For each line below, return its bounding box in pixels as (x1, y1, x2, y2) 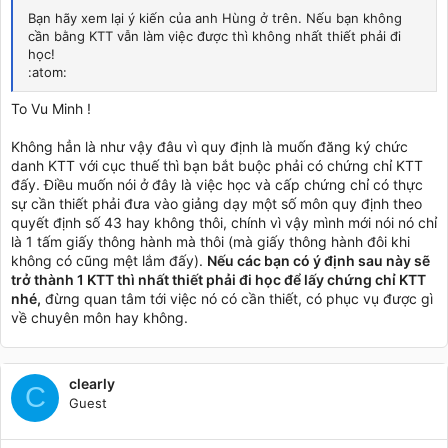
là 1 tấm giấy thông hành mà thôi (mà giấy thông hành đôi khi (11, 232, 410, 250)
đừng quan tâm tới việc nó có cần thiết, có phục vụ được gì (41, 289, 433, 307)
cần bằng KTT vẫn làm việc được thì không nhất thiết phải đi (28, 27, 401, 44)
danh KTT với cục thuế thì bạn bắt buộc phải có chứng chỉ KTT (11, 156, 423, 174)
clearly (69, 374, 115, 392)
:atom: (28, 63, 67, 80)
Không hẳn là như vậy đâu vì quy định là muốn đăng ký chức (11, 137, 408, 155)
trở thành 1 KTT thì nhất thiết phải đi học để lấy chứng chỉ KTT (11, 270, 426, 288)
